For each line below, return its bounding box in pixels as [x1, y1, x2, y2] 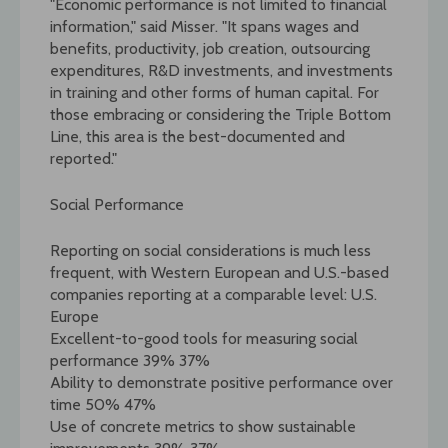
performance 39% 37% [50, 350, 210, 370]
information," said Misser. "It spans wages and [50, 16, 359, 36]
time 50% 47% [50, 394, 156, 414]
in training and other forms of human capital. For [50, 82, 379, 102]
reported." [50, 148, 117, 168]
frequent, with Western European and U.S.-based [50, 262, 389, 282]
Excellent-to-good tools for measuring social [50, 328, 358, 348]
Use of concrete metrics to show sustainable [50, 416, 356, 436]
